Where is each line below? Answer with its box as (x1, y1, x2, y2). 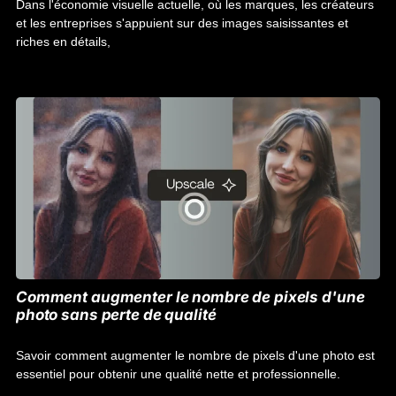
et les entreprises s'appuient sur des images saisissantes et (16, 16, 348, 30)
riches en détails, (16, 34, 110, 49)
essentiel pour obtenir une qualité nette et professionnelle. (16, 367, 340, 381)
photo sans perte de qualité (16, 306, 217, 324)
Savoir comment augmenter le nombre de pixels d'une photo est (16, 348, 375, 362)
